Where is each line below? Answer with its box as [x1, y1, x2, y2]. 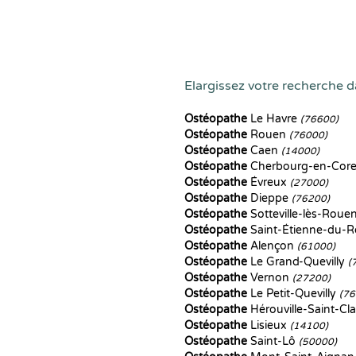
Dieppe [247, 192, 292, 205]
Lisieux [247, 319, 290, 332]
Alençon [247, 239, 297, 253]
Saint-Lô [247, 335, 299, 348]
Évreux [247, 176, 290, 189]
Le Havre [247, 112, 300, 126]
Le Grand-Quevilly [247, 255, 348, 269]
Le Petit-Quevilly [247, 287, 339, 300]
